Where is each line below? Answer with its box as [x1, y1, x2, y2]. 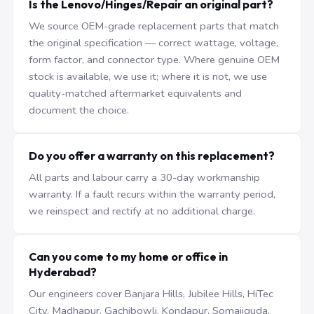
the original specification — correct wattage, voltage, [29, 36, 278, 50]
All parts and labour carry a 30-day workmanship [29, 170, 260, 184]
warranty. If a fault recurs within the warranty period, [29, 187, 275, 201]
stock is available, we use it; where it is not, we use [29, 69, 267, 83]
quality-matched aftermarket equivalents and [29, 86, 242, 100]
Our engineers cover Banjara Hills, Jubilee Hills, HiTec [29, 287, 273, 301]
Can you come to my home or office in [29, 250, 228, 264]
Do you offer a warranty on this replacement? [29, 149, 275, 163]
